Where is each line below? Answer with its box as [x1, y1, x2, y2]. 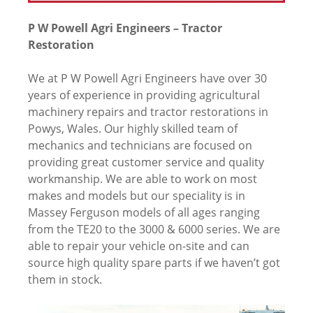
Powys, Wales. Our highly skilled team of [28, 121, 238, 137]
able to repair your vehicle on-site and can [28, 238, 249, 254]
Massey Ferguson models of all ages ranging [28, 205, 260, 221]
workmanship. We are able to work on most [28, 171, 257, 187]
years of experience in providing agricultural [28, 87, 260, 103]
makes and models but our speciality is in [28, 188, 245, 204]
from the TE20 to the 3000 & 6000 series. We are [28, 221, 280, 238]
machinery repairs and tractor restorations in [28, 104, 268, 120]
